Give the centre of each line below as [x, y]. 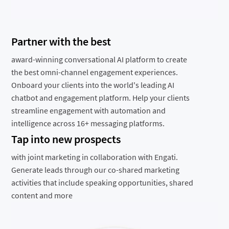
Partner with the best [61, 41]
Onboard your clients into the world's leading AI [93, 85]
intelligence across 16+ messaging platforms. [88, 123]
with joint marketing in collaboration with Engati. [95, 157]
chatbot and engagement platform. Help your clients [101, 97]
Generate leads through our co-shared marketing [96, 169]
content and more [42, 195]
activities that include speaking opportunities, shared [102, 182]
